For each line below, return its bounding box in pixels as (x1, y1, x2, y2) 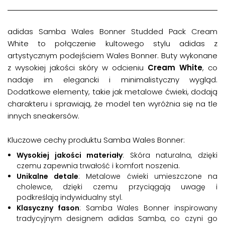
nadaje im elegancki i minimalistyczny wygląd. (8, 74, 217, 85)
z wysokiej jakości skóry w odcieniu (8, 62, 148, 73)
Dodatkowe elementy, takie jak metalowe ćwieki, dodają (8, 86, 217, 97)
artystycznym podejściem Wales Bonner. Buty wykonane (8, 50, 217, 61)
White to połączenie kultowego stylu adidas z (8, 38, 217, 49)
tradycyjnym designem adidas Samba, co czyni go (17, 213, 217, 223)
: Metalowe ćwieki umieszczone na (78, 171, 218, 181)
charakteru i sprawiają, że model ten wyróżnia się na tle (8, 98, 217, 109)
